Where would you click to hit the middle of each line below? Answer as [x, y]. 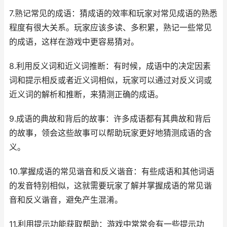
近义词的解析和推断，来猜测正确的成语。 [86, 94]
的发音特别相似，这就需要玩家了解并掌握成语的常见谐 [110, 186]
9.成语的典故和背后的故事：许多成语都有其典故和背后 [110, 119]
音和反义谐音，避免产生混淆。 [66, 200]
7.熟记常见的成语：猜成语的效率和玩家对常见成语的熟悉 [113, 13]
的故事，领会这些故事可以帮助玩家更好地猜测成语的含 [110, 133]
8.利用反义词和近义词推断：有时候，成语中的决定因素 [110, 66]
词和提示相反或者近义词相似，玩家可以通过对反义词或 [110, 80]
